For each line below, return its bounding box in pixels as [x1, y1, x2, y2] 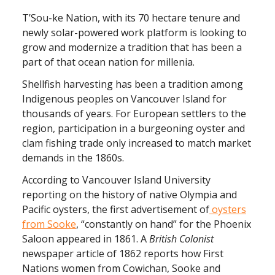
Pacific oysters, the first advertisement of [22, 203, 209, 216]
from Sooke [22, 217, 76, 231]
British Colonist [149, 232, 214, 246]
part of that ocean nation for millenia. [22, 55, 195, 69]
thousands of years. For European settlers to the [22, 107, 246, 120]
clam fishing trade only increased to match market [22, 136, 251, 150]
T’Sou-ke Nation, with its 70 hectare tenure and [22, 11, 240, 25]
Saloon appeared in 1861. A [22, 232, 149, 246]
